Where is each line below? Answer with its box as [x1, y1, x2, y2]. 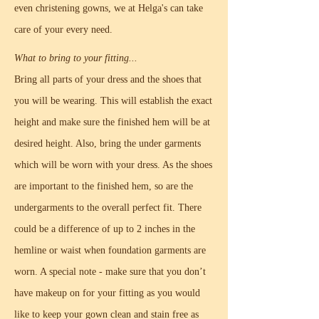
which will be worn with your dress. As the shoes [14, 159, 212, 170]
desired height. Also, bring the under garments [14, 138, 201, 149]
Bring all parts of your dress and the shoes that [14, 74, 202, 85]
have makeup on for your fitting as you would [14, 288, 200, 298]
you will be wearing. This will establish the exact [14, 95, 212, 106]
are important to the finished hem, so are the [14, 181, 193, 192]
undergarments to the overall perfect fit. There [14, 202, 202, 213]
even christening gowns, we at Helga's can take [14, 3, 203, 14]
